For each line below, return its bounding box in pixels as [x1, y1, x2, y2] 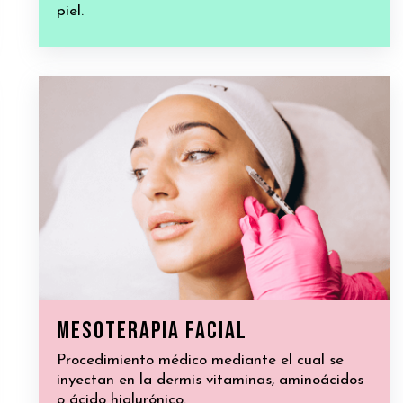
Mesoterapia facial [57, 317, 247, 346]
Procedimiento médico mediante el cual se [57, 353, 344, 369]
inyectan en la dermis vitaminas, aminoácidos [57, 372, 363, 389]
